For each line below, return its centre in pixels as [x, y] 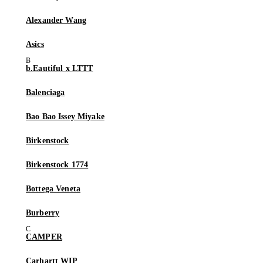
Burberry [43, 213]
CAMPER [44, 237]
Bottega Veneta [53, 189]
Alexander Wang [56, 21]
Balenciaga [45, 93]
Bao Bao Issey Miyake [65, 117]
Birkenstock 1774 [57, 165]
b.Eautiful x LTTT [60, 69]
